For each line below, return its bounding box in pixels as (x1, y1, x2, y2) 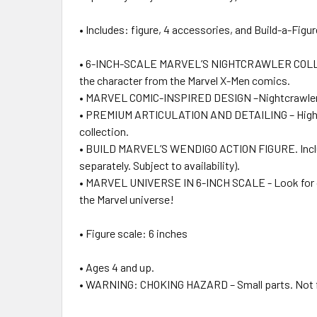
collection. (79, 124, 131, 138)
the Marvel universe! (79, 192, 174, 206)
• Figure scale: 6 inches (79, 226, 188, 240)
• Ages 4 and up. (79, 260, 154, 274)
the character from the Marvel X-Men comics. (79, 73, 292, 87)
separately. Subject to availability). (79, 158, 242, 172)
